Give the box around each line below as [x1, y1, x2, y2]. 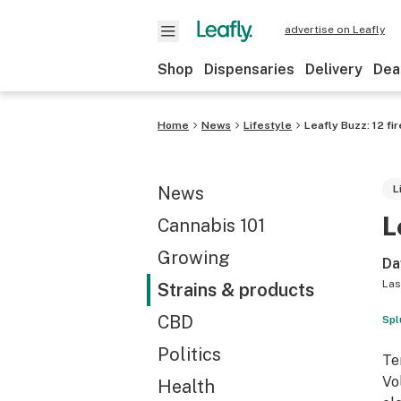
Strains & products [158, 279, 314, 301]
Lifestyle [243, 119, 292, 132]
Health [158, 376, 215, 397]
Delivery [305, 61, 363, 78]
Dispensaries [204, 61, 294, 78]
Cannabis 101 [158, 215, 265, 236]
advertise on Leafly [285, 23, 385, 36]
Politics [158, 344, 221, 365]
